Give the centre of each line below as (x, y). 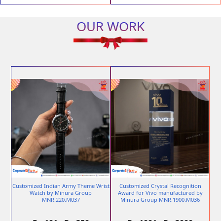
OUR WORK (110, 26)
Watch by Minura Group (61, 193)
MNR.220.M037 (61, 200)
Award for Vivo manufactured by (160, 193)
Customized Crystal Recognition (160, 186)
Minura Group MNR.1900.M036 (160, 200)
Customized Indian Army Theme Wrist (61, 186)
